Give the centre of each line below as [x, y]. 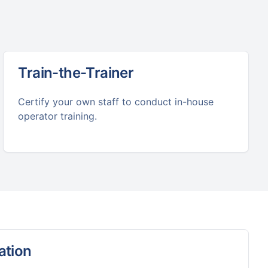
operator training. [58, 116]
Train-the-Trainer [76, 73]
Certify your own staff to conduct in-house [116, 102]
